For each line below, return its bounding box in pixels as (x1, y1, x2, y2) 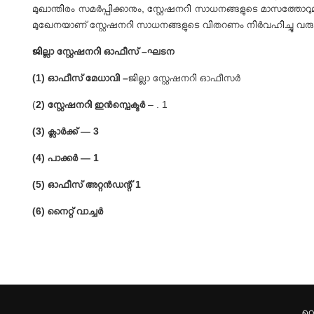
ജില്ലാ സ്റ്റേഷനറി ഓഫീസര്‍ (128, 72, 241, 83)
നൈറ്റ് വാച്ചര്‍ (48, 205, 104, 217)
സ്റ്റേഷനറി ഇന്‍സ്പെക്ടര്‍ (48, 99, 149, 110)
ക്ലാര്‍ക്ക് (48, 125, 81, 137)
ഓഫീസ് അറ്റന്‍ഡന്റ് (48, 179, 136, 190)
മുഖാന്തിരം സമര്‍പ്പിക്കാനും (32, 3, 142, 14)
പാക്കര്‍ (48, 152, 81, 163)
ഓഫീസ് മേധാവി (48, 72, 123, 83)
